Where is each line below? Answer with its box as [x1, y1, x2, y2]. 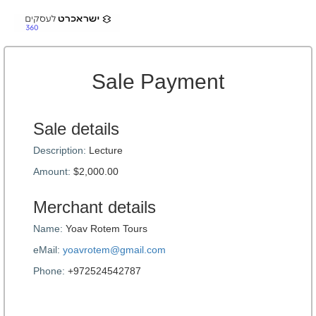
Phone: [33, 265, 65, 276]
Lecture [86, 145, 123, 156]
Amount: [33, 166, 71, 177]
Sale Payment [92, 70, 224, 93]
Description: [33, 145, 86, 156]
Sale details [33, 119, 119, 138]
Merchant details [33, 197, 156, 217]
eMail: [33, 244, 60, 255]
